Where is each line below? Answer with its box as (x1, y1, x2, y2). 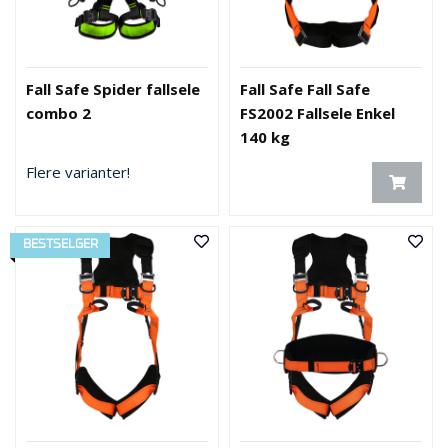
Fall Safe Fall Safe (240, 79, 370, 99)
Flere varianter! (26, 162, 130, 182)
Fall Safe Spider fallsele (26, 79, 200, 99)
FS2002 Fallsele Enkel (240, 103, 395, 123)
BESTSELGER (22, 238, 98, 250)
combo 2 (26, 103, 91, 123)
